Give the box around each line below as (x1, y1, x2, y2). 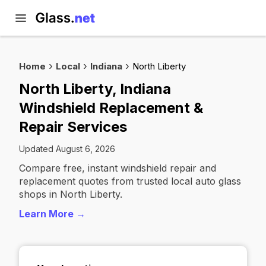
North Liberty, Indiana (19, 80, 171, 97)
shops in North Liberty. (19, 188, 122, 200)
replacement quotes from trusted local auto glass (19, 175, 241, 187)
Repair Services (19, 118, 127, 135)
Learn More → (19, 208, 85, 220)
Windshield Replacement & (19, 99, 203, 116)
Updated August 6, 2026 (19, 144, 115, 154)
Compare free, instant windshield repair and (19, 162, 216, 174)
